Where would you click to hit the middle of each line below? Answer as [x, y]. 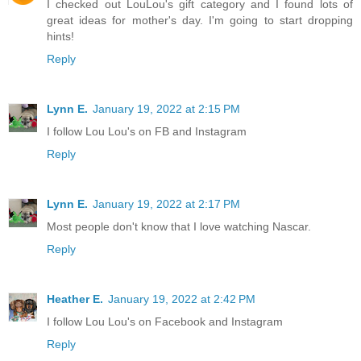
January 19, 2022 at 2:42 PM [182, 299]
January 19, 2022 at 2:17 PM [166, 203]
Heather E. [75, 299]
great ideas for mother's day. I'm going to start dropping [200, 20]
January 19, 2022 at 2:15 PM [166, 108]
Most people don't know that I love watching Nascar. [179, 226]
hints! [60, 36]
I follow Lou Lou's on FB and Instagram [147, 131]
